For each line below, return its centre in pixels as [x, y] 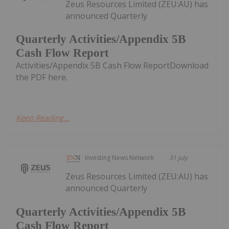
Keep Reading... [43, 118]
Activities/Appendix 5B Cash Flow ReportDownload [112, 66]
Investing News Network [120, 158]
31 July [179, 158]
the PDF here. [42, 77]
